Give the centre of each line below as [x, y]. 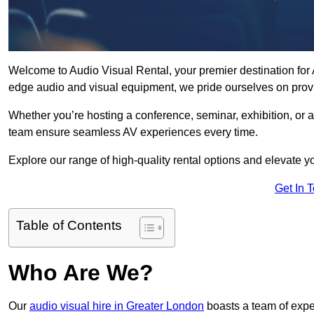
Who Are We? [81, 273]
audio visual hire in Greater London [117, 306]
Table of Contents [69, 226]
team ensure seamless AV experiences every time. [133, 132]
